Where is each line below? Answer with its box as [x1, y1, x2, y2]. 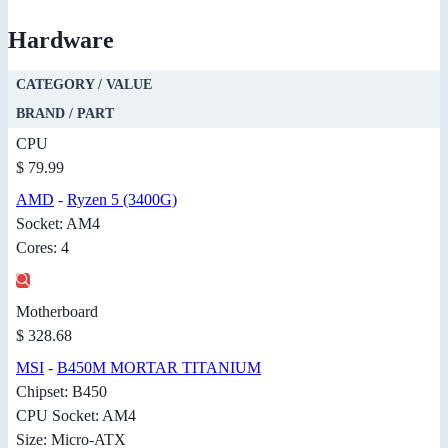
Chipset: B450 [16, 382, 107, 400]
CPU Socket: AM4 [16, 406, 136, 424]
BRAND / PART [16, 105, 114, 121]
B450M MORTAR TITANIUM [57, 358, 261, 376]
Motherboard [16, 302, 98, 320]
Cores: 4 [16, 238, 69, 256]
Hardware [8, 26, 114, 53]
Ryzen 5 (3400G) [67, 190, 177, 208]
